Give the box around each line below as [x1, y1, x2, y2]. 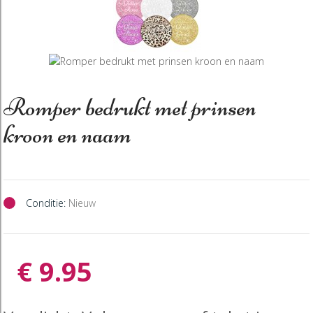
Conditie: [26, 196, 66, 210]
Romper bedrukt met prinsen [3, 92, 256, 122]
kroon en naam [3, 119, 131, 150]
